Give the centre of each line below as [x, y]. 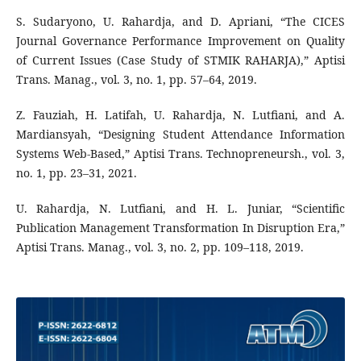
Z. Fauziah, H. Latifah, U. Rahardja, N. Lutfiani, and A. [180, 115]
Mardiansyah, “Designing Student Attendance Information [180, 135]
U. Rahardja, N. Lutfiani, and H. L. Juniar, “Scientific [180, 209]
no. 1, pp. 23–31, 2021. [76, 173]
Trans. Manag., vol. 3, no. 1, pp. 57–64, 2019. [136, 80]
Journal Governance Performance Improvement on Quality [180, 41]
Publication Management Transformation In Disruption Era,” [180, 228]
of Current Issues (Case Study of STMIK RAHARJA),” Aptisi [180, 60]
